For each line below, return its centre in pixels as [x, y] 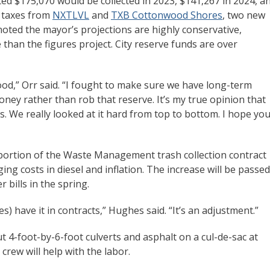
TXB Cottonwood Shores [167, 15]
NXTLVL [71, 15]
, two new [244, 15]
